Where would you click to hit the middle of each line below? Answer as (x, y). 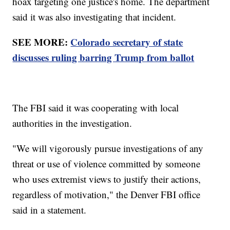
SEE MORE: (42, 42)
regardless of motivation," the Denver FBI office (107, 195)
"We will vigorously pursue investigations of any (108, 148)
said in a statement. (50, 210)
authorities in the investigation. (72, 123)
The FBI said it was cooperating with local (96, 108)
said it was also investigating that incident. (94, 17)
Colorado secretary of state (127, 42)
